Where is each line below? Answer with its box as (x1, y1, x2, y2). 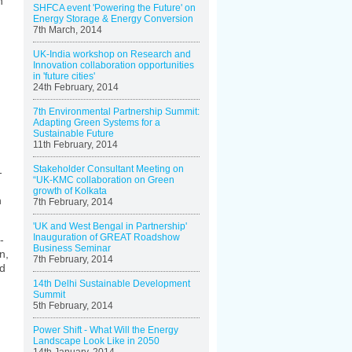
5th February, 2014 (33, 300, 113, 311)
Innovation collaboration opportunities (33, 60, 194, 71)
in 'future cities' (33, 71, 95, 82)
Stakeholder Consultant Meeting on (33, 163, 184, 174)
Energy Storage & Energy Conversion (33, 13, 193, 24)
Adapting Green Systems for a (33, 117, 160, 128)
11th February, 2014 (33, 139, 118, 150)
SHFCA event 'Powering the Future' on (33, 2, 196, 13)
